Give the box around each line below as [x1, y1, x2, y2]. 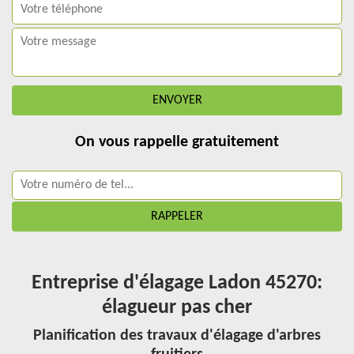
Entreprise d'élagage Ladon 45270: [32, 273, 322, 294]
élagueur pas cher [102, 297, 252, 318]
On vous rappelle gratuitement [75, 134, 279, 150]
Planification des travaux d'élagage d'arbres [33, 328, 321, 344]
